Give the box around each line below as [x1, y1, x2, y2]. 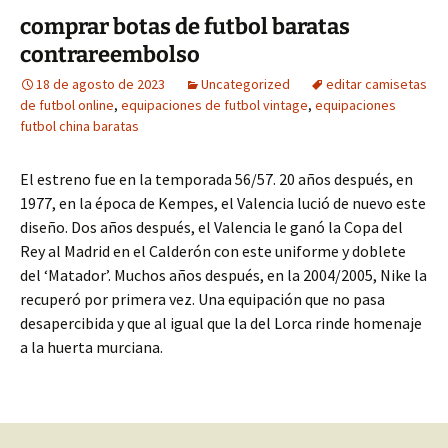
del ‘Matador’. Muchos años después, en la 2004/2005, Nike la [20, 265, 427, 285]
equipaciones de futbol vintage [121, 96, 308, 114]
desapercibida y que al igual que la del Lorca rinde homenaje [20, 313, 422, 333]
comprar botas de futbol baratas [20, 13, 350, 40]
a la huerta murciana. [20, 337, 163, 357]
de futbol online [20, 96, 114, 114]
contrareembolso [20, 41, 200, 68]
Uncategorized [201, 75, 290, 93]
